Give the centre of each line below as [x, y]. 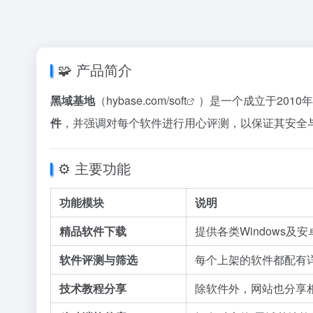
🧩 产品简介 [95, 70]
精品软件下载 [93, 231]
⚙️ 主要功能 [94, 168]
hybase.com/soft [146, 100]
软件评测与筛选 [99, 260]
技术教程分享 [93, 288]
